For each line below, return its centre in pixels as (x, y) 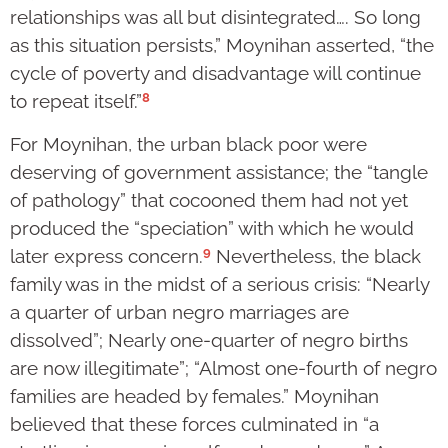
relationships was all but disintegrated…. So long (215, 17)
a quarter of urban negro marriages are (179, 312)
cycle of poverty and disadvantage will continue (215, 73)
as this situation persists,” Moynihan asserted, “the (222, 45)
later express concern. (106, 256)
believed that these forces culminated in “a (194, 424)
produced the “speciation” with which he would (212, 228)
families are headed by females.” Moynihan (194, 396)
